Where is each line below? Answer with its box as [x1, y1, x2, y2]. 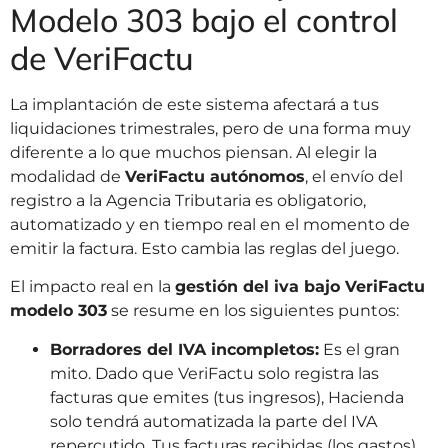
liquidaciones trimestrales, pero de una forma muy [10, 119, 411, 138]
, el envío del [305, 167, 403, 186]
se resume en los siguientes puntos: [107, 301, 399, 321]
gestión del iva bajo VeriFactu [175, 277, 425, 297]
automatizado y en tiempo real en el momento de [10, 215, 410, 234]
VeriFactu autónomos [125, 167, 305, 186]
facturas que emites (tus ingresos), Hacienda [50, 387, 404, 407]
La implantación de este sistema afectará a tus [10, 95, 379, 114]
